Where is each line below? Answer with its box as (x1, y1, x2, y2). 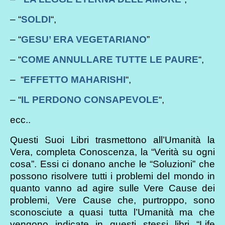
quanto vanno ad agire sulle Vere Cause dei (10, 182, 215, 193)
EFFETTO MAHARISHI (24, 74, 126, 85)
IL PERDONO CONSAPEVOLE (21, 94, 159, 105)
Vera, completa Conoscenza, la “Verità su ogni (10, 146, 215, 157)
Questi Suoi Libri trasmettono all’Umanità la (10, 134, 215, 145)
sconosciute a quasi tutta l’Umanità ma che (10, 206, 215, 217)
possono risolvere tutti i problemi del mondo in (10, 170, 215, 181)
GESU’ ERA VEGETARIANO (21, 34, 147, 45)
